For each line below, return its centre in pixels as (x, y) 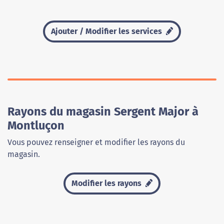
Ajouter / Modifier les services (107, 31)
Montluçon (36, 126)
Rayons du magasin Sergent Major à (103, 112)
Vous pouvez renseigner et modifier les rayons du (96, 142)
